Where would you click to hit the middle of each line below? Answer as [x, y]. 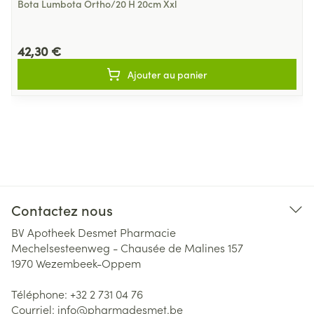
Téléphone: [41, 294]
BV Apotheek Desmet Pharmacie [94, 232]
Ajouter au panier [168, 74]
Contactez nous [62, 210]
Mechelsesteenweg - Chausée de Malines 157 [127, 247]
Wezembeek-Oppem [88, 263]
